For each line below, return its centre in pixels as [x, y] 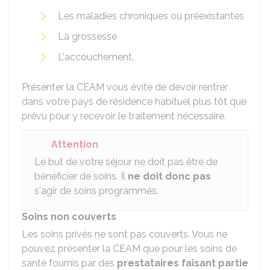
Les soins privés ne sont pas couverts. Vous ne [124, 234]
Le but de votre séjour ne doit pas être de [126, 162]
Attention [75, 144]
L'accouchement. [96, 57]
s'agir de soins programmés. [96, 191]
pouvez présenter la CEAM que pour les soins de [129, 249]
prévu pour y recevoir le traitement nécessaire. [124, 116]
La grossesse [87, 36]
